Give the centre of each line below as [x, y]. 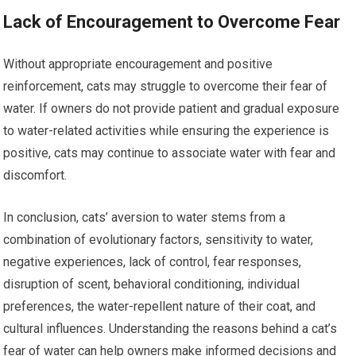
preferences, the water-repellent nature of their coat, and [160, 306]
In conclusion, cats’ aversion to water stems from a [145, 217]
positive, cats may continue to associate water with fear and [170, 153]
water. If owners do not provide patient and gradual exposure [172, 108]
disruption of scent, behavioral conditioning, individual [152, 284]
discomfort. [35, 175]
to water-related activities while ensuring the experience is [166, 130]
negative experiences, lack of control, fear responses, [153, 261]
